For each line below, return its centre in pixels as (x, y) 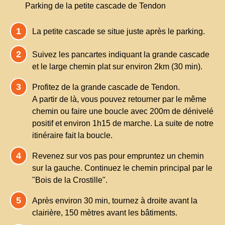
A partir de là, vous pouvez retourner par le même (119, 99)
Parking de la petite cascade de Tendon (95, 6)
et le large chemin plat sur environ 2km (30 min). (117, 66)
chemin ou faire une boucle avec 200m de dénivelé (123, 111)
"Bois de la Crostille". (70, 180)
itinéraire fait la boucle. (72, 135)
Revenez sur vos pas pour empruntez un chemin (118, 156)
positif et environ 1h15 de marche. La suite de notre (123, 123)
